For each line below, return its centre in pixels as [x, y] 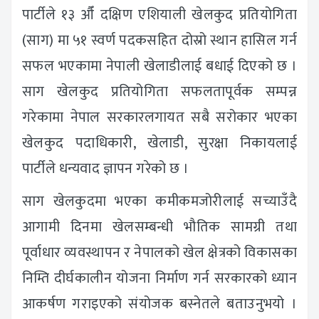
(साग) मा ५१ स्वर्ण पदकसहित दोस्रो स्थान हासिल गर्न [159, 40]
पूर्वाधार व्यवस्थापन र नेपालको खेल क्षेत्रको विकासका [159, 252]
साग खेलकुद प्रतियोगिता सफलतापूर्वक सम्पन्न [159, 91]
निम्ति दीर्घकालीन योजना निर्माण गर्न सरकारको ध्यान [159, 278]
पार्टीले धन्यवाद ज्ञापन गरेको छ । [105, 168]
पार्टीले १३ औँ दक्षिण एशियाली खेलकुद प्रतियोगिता [159, 15]
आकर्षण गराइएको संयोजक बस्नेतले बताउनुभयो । [159, 304]
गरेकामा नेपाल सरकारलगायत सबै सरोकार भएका [159, 117]
